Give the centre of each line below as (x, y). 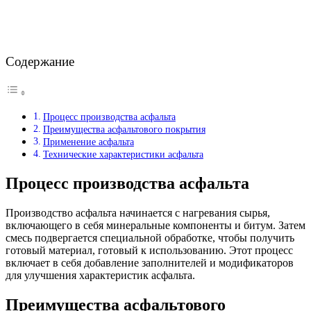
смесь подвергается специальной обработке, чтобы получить (150, 237)
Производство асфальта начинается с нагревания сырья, (138, 212)
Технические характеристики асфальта (123, 154)
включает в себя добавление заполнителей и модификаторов (150, 262)
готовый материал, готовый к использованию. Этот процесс (149, 250)
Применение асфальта (88, 141)
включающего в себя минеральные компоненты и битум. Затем (155, 225)
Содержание (40, 61)
